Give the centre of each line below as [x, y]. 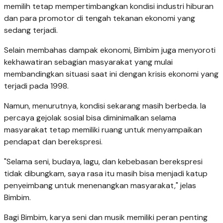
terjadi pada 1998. [36, 86]
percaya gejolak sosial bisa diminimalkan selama [90, 118]
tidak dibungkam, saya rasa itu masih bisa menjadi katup [106, 174]
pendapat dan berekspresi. [53, 142]
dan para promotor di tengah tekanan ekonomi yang [100, 18]
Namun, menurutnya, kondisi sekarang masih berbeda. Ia [105, 106]
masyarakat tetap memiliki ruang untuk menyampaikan [103, 130]
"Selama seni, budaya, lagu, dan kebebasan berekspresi [103, 162]
